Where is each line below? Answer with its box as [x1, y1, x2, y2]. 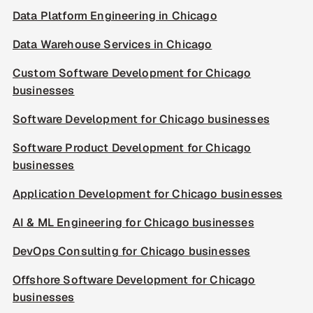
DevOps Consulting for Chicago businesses [13, 244, 251, 259]
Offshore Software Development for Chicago [13, 272, 256, 287]
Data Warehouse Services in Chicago [13, 37, 212, 52]
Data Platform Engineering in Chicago [13, 8, 217, 23]
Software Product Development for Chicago [13, 140, 252, 155]
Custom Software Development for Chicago [13, 66, 252, 80]
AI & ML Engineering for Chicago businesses [13, 215, 254, 230]
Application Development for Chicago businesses [13, 187, 283, 201]
